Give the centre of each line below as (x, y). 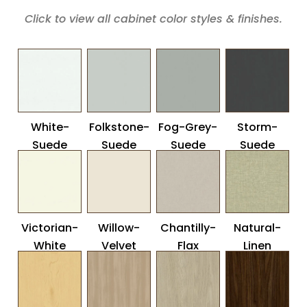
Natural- (257, 228)
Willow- (119, 228)
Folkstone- (119, 127)
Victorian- (50, 228)
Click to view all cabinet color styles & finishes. (153, 19)
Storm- (257, 127)
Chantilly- (188, 228)
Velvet (119, 246)
